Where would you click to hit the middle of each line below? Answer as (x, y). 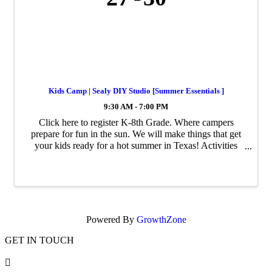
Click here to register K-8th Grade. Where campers (136, 122)
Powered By (111, 219)
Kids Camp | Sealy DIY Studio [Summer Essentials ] (136, 91)
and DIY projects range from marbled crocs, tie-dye (136, 157)
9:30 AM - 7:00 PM (136, 107)
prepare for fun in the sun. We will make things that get (136, 134)
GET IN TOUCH (39, 240)
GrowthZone (161, 219)
